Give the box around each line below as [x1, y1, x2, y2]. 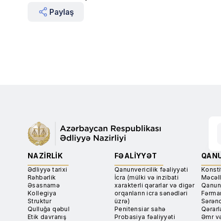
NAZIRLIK [28, 151, 63, 160]
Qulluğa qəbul [28, 205, 70, 213]
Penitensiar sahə [114, 205, 166, 213]
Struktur [28, 197, 52, 205]
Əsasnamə [28, 182, 60, 189]
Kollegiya [28, 189, 57, 197]
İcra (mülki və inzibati [114, 174, 179, 181]
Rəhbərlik [28, 174, 56, 181]
